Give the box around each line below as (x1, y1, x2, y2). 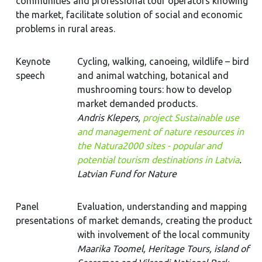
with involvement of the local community (77, 229, 250, 240)
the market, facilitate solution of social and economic (16, 9, 243, 20)
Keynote (16, 56, 50, 67)
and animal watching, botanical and (77, 70, 229, 81)
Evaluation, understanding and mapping (77, 201, 247, 212)
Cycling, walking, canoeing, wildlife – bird (77, 56, 249, 67)
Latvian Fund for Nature (77, 168, 177, 179)
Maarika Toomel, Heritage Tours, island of (77, 243, 249, 254)
